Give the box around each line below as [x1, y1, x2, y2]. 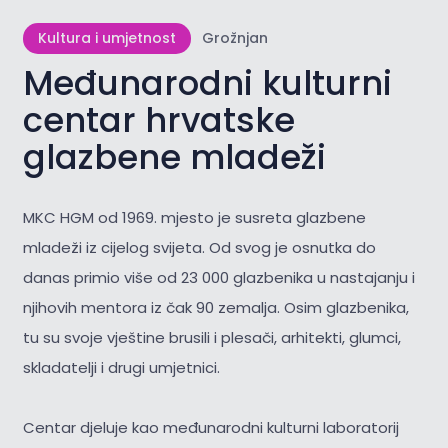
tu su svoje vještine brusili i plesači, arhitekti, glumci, [22, 326, 401, 348]
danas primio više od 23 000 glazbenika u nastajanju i [22, 266, 415, 288]
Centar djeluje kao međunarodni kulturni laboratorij [22, 416, 399, 438]
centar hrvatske [22, 97, 295, 145]
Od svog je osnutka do [208, 236, 376, 258]
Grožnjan [201, 28, 268, 49]
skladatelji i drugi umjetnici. [22, 356, 220, 378]
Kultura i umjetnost [37, 28, 176, 49]
